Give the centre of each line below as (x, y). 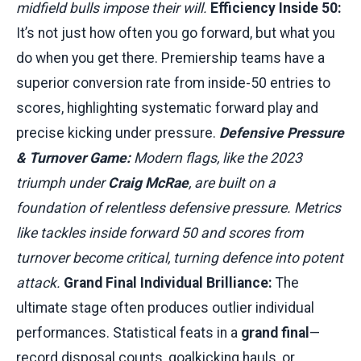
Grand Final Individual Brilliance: (168, 282)
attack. (40, 282)
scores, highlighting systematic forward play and (167, 108)
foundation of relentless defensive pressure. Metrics (178, 207)
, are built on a (232, 183)
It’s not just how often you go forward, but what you (176, 33)
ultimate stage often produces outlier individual (165, 307)
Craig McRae (148, 183)
